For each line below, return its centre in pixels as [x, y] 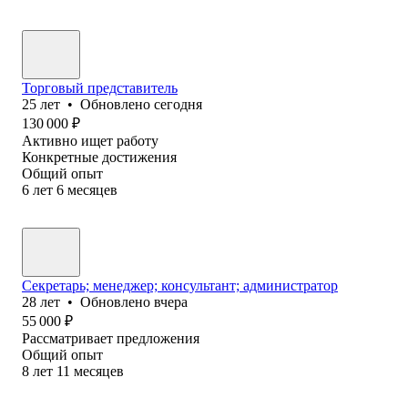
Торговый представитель [100, 87]
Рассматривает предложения [111, 338]
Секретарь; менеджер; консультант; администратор [180, 285]
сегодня [178, 104]
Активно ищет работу [90, 140]
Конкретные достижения [99, 157]
